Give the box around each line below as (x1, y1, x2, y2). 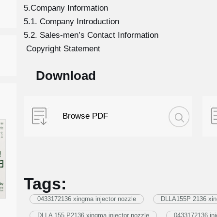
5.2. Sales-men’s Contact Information (23, 31, 158, 40)
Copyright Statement (23, 44, 100, 53)
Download (35, 68, 96, 83)
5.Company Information (23, 3, 108, 13)
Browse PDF (62, 111, 108, 121)
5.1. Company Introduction (23, 17, 119, 26)
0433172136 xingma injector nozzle (37, 195, 136, 202)
